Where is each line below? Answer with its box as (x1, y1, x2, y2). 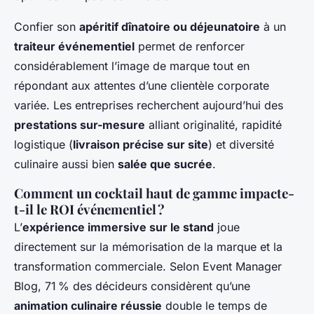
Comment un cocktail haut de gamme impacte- (14, 184, 294, 202)
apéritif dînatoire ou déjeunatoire (79, 19, 260, 34)
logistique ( (14, 137, 73, 151)
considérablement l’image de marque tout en (14, 58, 250, 73)
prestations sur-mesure (14, 117, 145, 132)
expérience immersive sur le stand (22, 219, 214, 234)
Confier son (14, 19, 79, 34)
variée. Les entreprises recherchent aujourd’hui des (14, 97, 283, 112)
